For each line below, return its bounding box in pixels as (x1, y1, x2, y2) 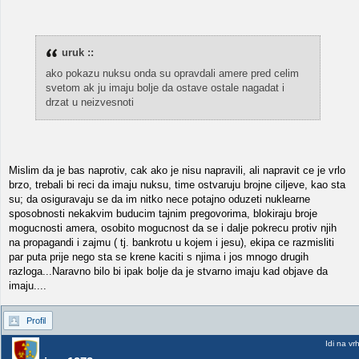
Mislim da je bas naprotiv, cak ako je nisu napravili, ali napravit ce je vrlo (9, 164, 345, 176)
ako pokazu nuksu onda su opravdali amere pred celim (45, 67, 299, 79)
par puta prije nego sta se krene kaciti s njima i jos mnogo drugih (9, 251, 309, 263)
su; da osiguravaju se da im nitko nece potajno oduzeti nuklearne (9, 193, 310, 205)
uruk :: (61, 46, 94, 58)
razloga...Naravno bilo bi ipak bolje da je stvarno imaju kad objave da (9, 265, 328, 277)
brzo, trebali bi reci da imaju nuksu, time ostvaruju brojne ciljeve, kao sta (9, 179, 345, 191)
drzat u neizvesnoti (45, 96, 134, 108)
